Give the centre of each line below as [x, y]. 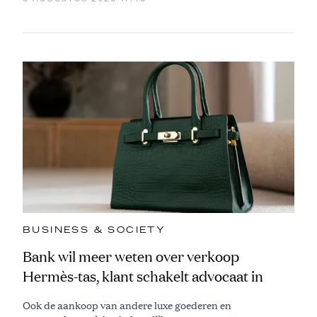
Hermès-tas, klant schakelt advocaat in [143, 276]
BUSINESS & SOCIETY [94, 230]
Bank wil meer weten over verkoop [131, 256]
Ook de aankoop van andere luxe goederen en [127, 305]
